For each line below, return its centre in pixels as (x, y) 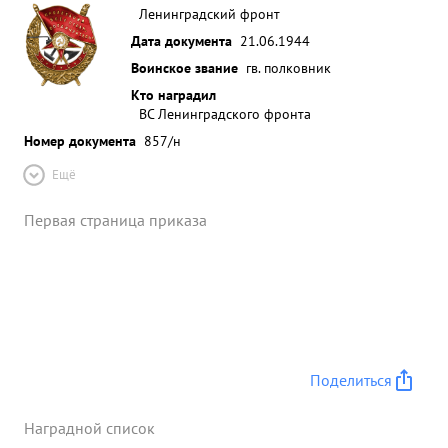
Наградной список (89, 428)
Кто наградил (173, 94)
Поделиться (351, 380)
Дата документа (181, 40)
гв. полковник (288, 67)
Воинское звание (184, 67)
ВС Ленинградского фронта (225, 113)
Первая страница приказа (115, 220)
